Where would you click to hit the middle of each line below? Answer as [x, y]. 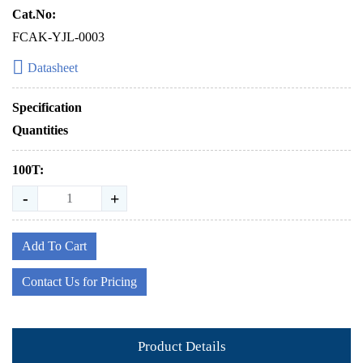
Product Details [181, 346]
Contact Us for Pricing [79, 282]
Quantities [40, 130]
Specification [47, 107]
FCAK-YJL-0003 [58, 37]
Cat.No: [34, 14]
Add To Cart [54, 246]
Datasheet [53, 68]
